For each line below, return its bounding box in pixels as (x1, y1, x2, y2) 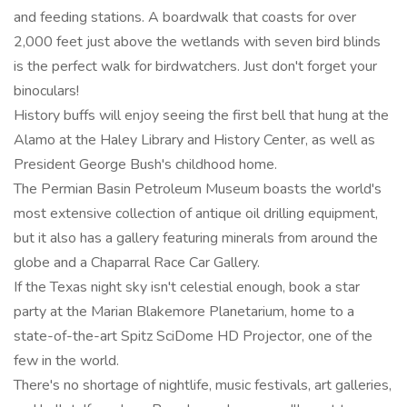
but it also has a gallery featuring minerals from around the (14, 228, 378, 248)
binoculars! (14, 81, 79, 101)
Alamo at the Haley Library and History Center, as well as (14, 130, 375, 150)
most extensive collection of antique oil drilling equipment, (14, 203, 378, 223)
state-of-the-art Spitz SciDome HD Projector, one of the (14, 326, 372, 346)
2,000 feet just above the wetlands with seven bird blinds (14, 32, 381, 52)
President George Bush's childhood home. (14, 154, 277, 174)
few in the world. (14, 351, 119, 371)
